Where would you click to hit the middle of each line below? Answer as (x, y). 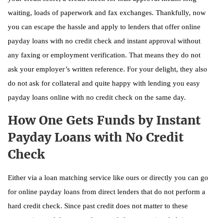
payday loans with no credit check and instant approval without (104, 41)
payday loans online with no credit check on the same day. (97, 97)
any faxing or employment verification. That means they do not (104, 55)
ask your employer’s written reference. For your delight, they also (108, 69)
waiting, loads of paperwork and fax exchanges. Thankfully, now (107, 12)
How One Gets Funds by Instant (104, 120)
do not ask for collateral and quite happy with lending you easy (104, 83)
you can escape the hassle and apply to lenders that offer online (104, 27)
